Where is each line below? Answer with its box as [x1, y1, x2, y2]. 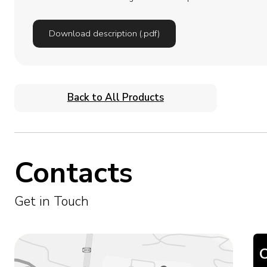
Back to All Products [67, 91, 164, 105]
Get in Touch [14, 192, 89, 210]
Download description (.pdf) [48, 27, 160, 40]
